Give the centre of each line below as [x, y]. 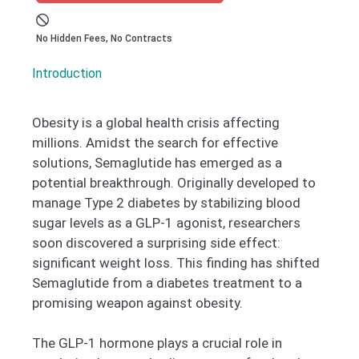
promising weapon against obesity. [137, 303]
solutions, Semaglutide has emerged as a [157, 162]
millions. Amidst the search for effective [155, 142]
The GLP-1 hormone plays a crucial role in [157, 343]
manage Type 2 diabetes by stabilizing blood [166, 202]
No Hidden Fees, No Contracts [104, 38]
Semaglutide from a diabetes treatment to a [167, 282]
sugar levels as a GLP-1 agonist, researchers [166, 222]
